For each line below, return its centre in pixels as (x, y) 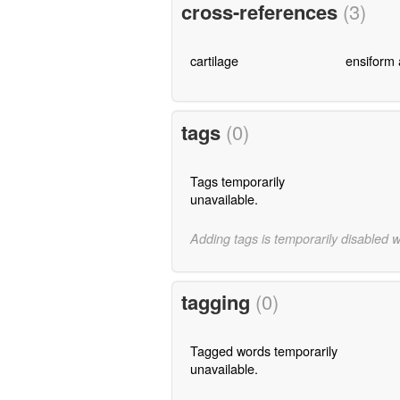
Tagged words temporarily (263, 351)
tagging (218, 302)
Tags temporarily (237, 180)
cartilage (214, 60)
